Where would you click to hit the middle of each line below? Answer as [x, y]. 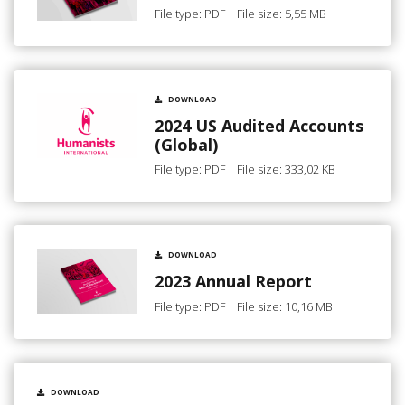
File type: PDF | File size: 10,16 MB [244, 306]
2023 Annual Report [233, 282]
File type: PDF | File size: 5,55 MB [240, 13]
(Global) [186, 144]
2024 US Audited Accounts [259, 125]
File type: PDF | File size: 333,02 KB [245, 170]
